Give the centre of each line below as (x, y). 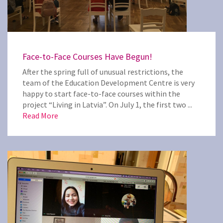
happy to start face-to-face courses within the (101, 94)
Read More (40, 115)
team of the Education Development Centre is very (109, 83)
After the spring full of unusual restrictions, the (103, 72)
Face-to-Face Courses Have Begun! (87, 56)
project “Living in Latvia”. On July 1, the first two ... (107, 105)
